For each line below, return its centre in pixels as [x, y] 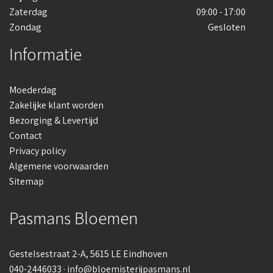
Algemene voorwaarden [59, 166]
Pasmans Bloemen [73, 218]
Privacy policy [37, 151]
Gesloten [226, 27]
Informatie [45, 54]
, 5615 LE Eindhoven [127, 254]
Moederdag [33, 90]
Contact [26, 136]
